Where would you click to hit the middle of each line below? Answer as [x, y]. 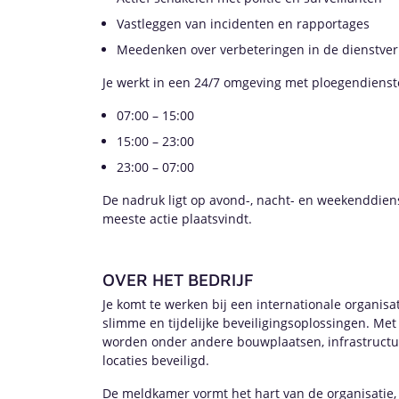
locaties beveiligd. [156, 360]
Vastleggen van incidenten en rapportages [243, 24]
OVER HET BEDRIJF [178, 279]
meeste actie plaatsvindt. [177, 219]
